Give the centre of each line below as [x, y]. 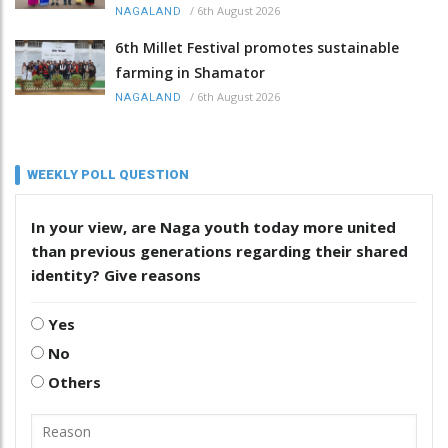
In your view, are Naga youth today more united [213, 226]
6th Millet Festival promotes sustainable [257, 47]
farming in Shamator [190, 72]
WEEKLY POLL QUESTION [108, 174]
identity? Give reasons [116, 274]
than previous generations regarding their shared [219, 250]
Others [72, 381]
